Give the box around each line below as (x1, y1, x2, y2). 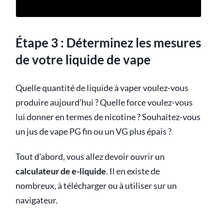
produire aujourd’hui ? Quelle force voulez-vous (15, 97, 193, 108)
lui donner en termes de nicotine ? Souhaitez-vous (15, 112, 201, 123)
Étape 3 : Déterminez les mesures (15, 35, 201, 50)
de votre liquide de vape (15, 52, 151, 67)
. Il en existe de (106, 166, 160, 177)
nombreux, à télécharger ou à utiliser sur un (15, 181, 177, 191)
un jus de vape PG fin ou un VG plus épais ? (15, 126, 171, 137)
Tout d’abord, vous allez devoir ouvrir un (15, 152, 165, 162)
